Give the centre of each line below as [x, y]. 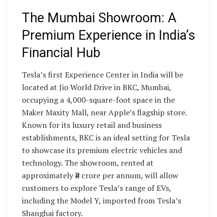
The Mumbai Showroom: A [99, 18]
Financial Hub [61, 53]
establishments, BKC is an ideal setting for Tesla [106, 137]
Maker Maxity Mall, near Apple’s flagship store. [104, 112]
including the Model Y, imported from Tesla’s [101, 200]
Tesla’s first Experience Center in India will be [102, 74]
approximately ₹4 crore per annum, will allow [100, 175]
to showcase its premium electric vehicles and [102, 150]
